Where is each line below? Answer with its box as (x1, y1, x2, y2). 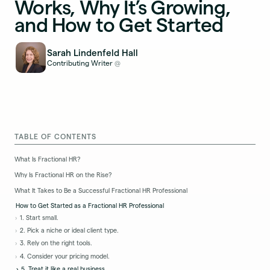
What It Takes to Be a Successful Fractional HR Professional (14, 186, 188, 194)
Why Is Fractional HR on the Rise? (14, 171, 112, 178)
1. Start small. (19, 213, 58, 221)
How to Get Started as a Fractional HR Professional (16, 202, 165, 210)
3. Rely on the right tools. (19, 239, 94, 247)
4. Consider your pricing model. (19, 252, 110, 260)
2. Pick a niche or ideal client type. (19, 226, 119, 234)
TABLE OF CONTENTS (14, 133, 96, 141)
